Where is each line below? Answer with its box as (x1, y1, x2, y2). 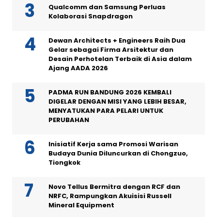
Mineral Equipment (48, 201, 114, 210)
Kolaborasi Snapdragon (48, 12, 133, 21)
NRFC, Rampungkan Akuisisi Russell (48, 191, 171, 201)
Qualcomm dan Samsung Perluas (48, 2, 166, 12)
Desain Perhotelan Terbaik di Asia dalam (48, 54, 192, 64)
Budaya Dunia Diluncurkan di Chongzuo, (48, 149, 188, 158)
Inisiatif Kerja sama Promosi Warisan (48, 139, 178, 149)
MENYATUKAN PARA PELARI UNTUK (48, 106, 163, 116)
